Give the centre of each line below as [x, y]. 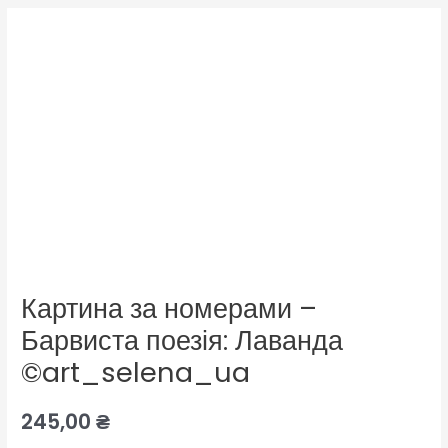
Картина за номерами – [169, 309]
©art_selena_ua [136, 373]
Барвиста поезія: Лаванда [182, 341]
